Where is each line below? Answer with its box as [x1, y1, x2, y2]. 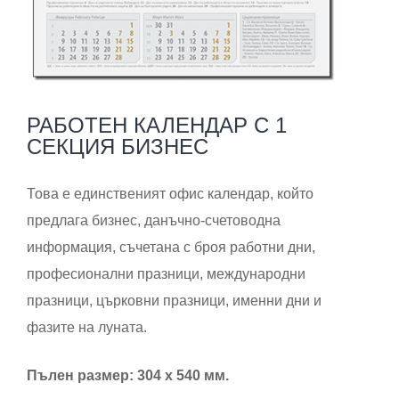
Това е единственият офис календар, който [27, 186, 313, 202]
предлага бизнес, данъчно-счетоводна [27, 213, 281, 229]
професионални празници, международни [27, 266, 305, 282]
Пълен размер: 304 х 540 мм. [27, 368, 229, 384]
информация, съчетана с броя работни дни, [27, 240, 315, 256]
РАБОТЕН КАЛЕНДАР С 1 [27, 113, 287, 138]
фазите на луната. [27, 320, 147, 336]
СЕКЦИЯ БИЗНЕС [27, 134, 208, 159]
